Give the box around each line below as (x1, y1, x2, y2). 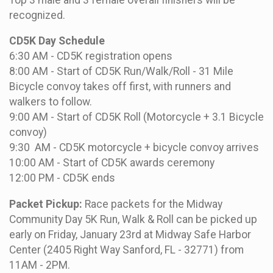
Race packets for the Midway (82, 197, 222, 210)
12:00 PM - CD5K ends (9, 172, 115, 185)
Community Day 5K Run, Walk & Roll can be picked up (9, 213, 257, 225)
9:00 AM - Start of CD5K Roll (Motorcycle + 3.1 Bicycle (9, 111, 264, 124)
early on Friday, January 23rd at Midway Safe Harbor (9, 228, 251, 241)
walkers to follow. (9, 96, 92, 108)
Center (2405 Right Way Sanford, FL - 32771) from (9, 243, 244, 256)
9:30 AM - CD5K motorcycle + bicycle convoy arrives (9, 141, 259, 154)
